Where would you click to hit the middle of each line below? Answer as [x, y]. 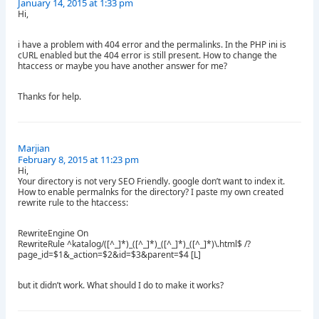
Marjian [34, 148]
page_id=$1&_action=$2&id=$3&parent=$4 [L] [109, 255]
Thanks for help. [49, 97]
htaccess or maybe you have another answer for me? [122, 66]
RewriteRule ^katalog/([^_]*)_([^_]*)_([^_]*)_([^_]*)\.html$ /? [134, 244]
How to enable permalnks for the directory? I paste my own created [151, 192]
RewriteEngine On [53, 234]
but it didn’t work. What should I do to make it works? [121, 286]
